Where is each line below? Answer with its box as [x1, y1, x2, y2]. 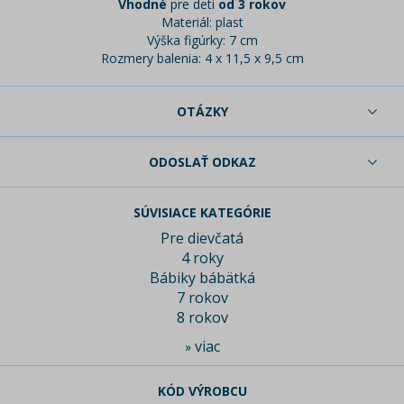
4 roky [180, 248, 224, 269]
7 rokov [176, 288, 228, 308]
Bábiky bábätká [149, 268, 255, 289]
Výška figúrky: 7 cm [146, 32, 258, 50]
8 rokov [176, 308, 228, 328]
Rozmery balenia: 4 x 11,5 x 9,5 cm [100, 50, 304, 68]
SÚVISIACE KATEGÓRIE [133, 204, 271, 222]
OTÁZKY [176, 103, 228, 121]
